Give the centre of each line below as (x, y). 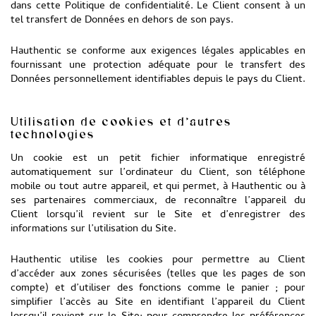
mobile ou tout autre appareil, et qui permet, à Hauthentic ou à (158, 187)
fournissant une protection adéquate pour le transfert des (158, 66)
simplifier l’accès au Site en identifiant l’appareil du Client (158, 303)
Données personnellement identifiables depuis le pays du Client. (158, 80)
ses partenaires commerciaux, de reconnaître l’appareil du (158, 201)
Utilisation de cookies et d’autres (121, 121)
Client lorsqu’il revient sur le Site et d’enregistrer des (158, 215)
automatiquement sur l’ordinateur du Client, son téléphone (158, 173)
